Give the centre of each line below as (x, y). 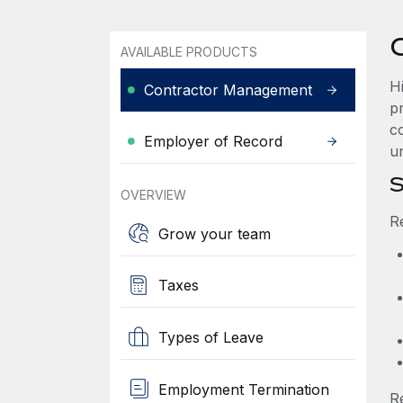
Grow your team (214, 233)
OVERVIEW (153, 195)
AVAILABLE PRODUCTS (188, 52)
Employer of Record (213, 141)
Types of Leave (210, 337)
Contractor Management (228, 90)
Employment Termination (243, 389)
